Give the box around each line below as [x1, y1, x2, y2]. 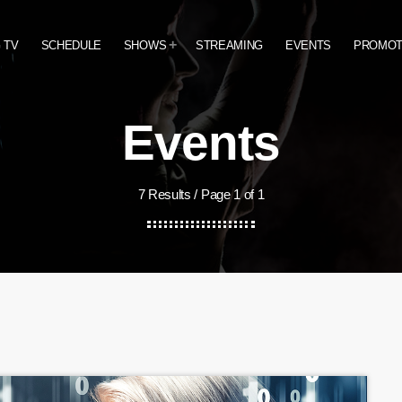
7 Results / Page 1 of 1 [137, 187, 265, 202]
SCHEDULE [40, 38, 101, 52]
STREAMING [196, 38, 264, 52]
